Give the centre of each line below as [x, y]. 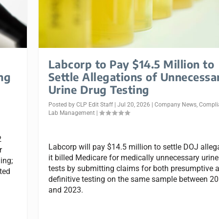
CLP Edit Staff [94, 105]
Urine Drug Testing [99, 90]
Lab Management [71, 113]
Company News [175, 105]
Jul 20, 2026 [133, 105]
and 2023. [66, 190]
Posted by [62, 105]
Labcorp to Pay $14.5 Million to [131, 64]
